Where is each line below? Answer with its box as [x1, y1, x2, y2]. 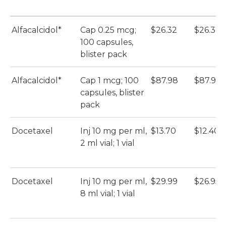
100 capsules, [80, 37, 133, 47]
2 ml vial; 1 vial [80, 138, 135, 148]
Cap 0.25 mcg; [80, 25, 136, 35]
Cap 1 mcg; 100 [80, 76, 139, 86]
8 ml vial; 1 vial [80, 189, 135, 199]
